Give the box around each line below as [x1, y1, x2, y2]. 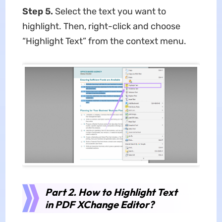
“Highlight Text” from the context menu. [22, 35, 186, 47]
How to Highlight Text [78, 186, 177, 199]
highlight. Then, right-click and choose [22, 20, 180, 32]
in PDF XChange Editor [45, 198, 149, 211]
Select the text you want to [55, 5, 166, 17]
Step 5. [22, 5, 55, 17]
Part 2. [45, 186, 78, 199]
